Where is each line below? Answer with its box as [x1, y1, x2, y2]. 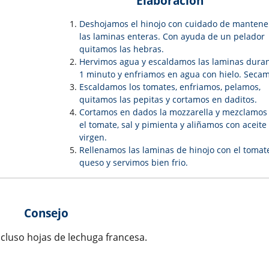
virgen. [79, 131, 107, 144]
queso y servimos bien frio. [79, 157, 188, 169]
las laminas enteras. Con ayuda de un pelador [79, 31, 265, 43]
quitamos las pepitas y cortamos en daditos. [79, 94, 257, 106]
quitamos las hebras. [79, 43, 164, 55]
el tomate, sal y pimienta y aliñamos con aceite [79, 119, 267, 131]
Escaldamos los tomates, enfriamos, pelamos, [79, 81, 261, 93]
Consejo [23, 205, 68, 221]
